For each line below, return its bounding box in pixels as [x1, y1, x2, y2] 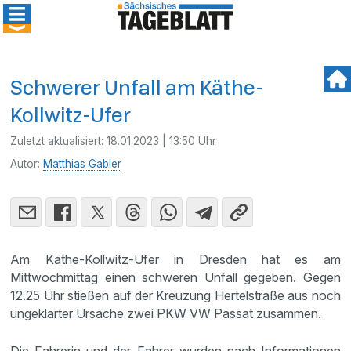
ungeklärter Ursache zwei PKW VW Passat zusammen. [10, 306, 322, 321]
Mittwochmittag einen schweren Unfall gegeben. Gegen [10, 270, 341, 285]
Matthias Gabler [43, 157, 122, 170]
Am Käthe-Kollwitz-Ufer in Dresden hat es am [10, 251, 341, 267]
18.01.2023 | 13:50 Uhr [107, 135, 217, 147]
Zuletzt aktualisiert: [10, 135, 107, 147]
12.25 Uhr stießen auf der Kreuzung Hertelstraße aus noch [10, 288, 341, 303]
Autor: [10, 157, 44, 170]
